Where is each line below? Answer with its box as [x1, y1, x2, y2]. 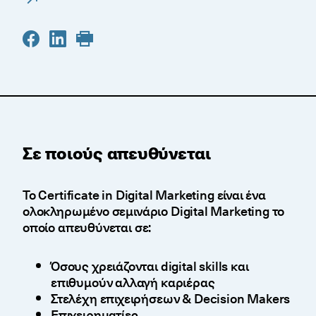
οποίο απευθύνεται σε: [23, 217, 152, 237]
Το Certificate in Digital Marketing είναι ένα [23, 185, 266, 205]
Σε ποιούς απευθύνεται [23, 140, 211, 166]
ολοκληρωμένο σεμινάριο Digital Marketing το [23, 201, 285, 221]
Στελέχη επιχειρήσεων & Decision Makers [51, 288, 291, 308]
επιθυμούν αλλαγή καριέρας [51, 272, 215, 292]
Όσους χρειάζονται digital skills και [51, 256, 249, 276]
